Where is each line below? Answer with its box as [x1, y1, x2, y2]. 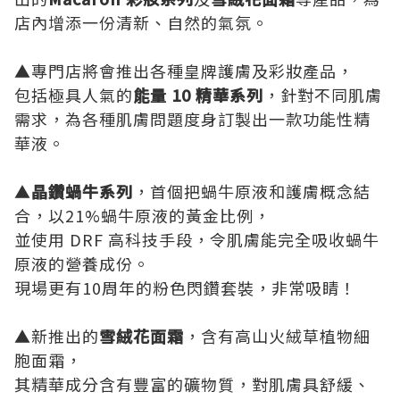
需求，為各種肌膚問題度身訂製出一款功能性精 [14, 107, 371, 130]
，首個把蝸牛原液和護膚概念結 [133, 179, 371, 203]
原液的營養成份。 [14, 252, 150, 275]
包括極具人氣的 [14, 83, 133, 106]
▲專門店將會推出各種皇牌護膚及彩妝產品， [14, 59, 354, 82]
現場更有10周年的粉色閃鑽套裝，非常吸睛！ [14, 276, 356, 299]
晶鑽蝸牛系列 [31, 179, 133, 203]
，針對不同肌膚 [263, 83, 382, 106]
